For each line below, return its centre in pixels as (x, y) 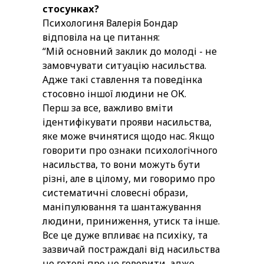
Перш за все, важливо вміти (108, 108)
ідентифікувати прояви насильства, (127, 122)
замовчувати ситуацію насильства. (124, 66)
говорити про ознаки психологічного (130, 151)
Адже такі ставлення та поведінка (122, 80)
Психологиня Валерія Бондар (110, 23)
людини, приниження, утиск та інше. (131, 221)
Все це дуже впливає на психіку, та (125, 235)
